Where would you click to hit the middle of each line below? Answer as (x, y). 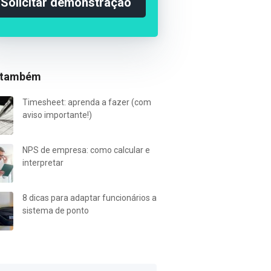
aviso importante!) (57, 115)
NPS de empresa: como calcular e (86, 150)
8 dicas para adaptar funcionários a (89, 198)
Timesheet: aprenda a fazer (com (87, 102)
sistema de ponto (55, 211)
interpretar (43, 163)
